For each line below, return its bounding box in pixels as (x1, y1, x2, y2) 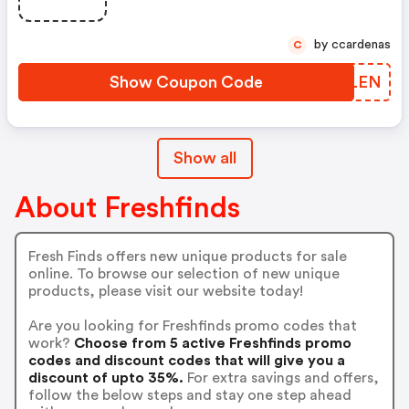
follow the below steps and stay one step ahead (27, 387, 351, 403)
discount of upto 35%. (27, 370, 184, 385)
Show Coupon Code (110, 74, 263, 90)
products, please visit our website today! (27, 283, 303, 299)
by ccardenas (331, 38, 391, 51)
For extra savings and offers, (183, 370, 379, 385)
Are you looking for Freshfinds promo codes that (27, 318, 357, 333)
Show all (173, 150, 236, 166)
